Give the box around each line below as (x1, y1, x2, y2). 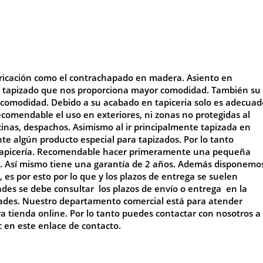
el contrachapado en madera (59, 71, 182, 83)
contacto (82, 219, 119, 231)
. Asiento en (182, 71, 232, 83)
